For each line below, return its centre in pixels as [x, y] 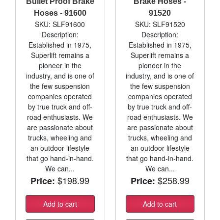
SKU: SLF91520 [160, 24]
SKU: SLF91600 [60, 24]
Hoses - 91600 [60, 13]
